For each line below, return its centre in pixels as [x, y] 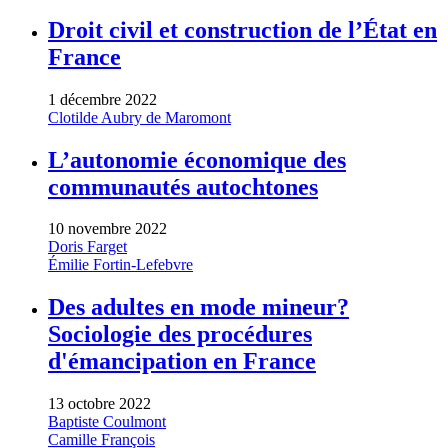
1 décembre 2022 [102, 99]
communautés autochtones [183, 186]
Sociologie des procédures [180, 334]
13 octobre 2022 [99, 404]
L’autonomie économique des [197, 159]
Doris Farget [87, 247]
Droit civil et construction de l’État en [242, 29]
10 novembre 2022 [107, 229]
